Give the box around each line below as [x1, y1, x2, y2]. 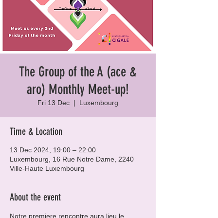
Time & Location [10, 126, 62, 137]
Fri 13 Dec [37, 99, 70, 107]
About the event [10, 191, 61, 203]
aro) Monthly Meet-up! [27, 81, 129, 97]
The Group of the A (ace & [19, 64, 137, 80]
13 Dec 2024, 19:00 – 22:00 [10, 146, 96, 154]
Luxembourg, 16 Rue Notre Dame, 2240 [10, 155, 134, 163]
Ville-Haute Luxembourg [10, 164, 84, 172]
